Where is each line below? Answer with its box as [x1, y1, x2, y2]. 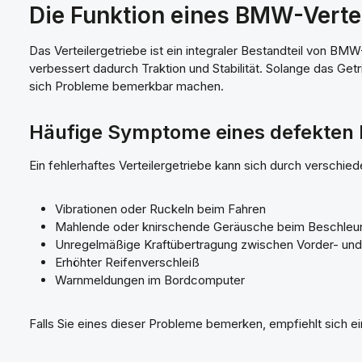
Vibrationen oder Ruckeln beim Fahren [55, 201, 266, 217]
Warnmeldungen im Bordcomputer [55, 272, 245, 288]
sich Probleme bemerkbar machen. [29, 78, 224, 94]
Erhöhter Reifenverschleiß [55, 255, 200, 270]
